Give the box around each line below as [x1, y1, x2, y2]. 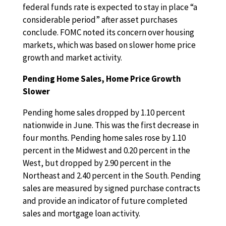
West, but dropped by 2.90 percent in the [22, 157, 171, 168]
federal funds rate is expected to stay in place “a [22, 2, 197, 13]
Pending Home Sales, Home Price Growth [22, 73, 181, 84]
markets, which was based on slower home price [22, 39, 196, 50]
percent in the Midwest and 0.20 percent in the [22, 145, 190, 156]
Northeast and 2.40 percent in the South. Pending [22, 170, 201, 181]
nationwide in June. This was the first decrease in [22, 120, 199, 131]
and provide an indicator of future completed [22, 195, 188, 206]
